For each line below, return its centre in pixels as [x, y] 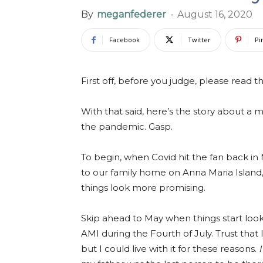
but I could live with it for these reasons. [170, 249]
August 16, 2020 [215, 14]
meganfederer [131, 14]
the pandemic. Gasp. [128, 127]
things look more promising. [144, 188]
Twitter [199, 40]
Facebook [124, 40]
